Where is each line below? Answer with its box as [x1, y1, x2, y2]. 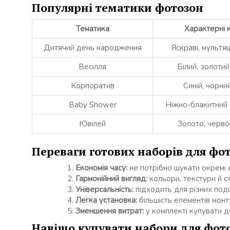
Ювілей [79, 119, 106, 129]
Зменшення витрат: [75, 205, 144, 216]
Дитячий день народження [43, 43, 142, 53]
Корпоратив [70, 81, 114, 91]
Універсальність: [75, 184, 133, 195]
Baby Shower [68, 100, 117, 110]
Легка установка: [75, 195, 137, 205]
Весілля [79, 62, 106, 72]
